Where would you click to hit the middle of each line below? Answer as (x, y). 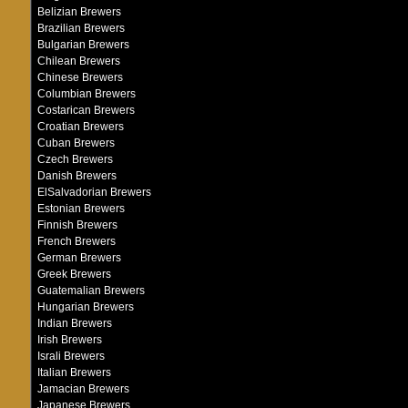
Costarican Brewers (86, 110)
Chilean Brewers (78, 61)
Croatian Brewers (80, 127)
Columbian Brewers (86, 94)
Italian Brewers (74, 372)
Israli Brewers (71, 356)
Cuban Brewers (76, 143)
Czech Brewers (75, 159)
